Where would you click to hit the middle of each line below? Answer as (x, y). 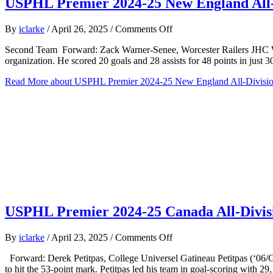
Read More (27, 81)
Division (188, 116)
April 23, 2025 (81, 237)
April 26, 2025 (81, 29)
